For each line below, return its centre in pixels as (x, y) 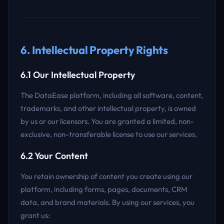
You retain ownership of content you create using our (106, 176)
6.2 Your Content (54, 156)
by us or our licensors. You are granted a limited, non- (107, 121)
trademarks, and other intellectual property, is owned (108, 108)
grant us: (35, 215)
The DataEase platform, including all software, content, (112, 95)
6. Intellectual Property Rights (94, 50)
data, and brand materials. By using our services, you (107, 202)
